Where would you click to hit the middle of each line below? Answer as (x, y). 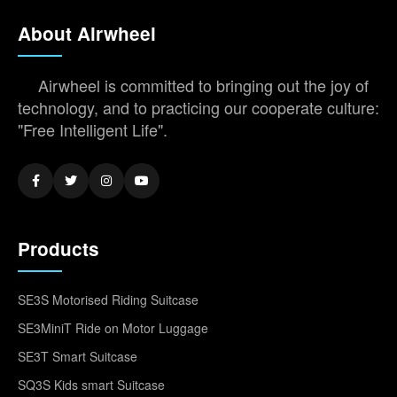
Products (58, 248)
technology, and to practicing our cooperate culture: (198, 107)
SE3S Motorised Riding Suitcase (108, 299)
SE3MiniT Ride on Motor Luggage (113, 327)
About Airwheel (87, 33)
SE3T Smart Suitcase (78, 356)
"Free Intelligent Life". (93, 129)
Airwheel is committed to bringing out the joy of (203, 85)
